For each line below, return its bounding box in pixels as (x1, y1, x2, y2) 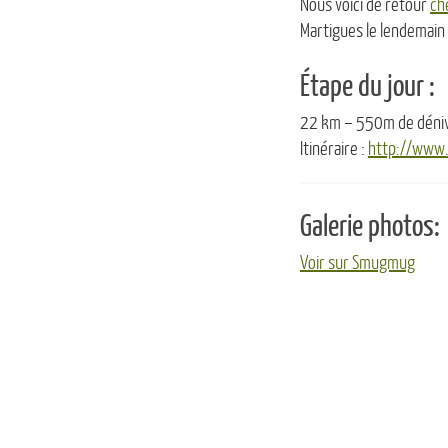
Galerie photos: (300, 209, 440, 243)
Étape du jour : (300, 69, 435, 103)
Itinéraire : (300, 138, 368, 159)
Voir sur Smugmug (300, 252, 415, 273)
